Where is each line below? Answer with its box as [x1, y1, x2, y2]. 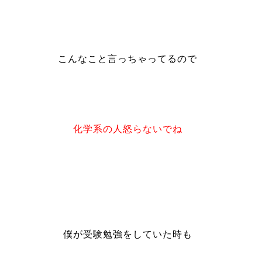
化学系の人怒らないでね [73, 124, 182, 134]
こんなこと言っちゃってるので [58, 54, 198, 64]
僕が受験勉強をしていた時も [63, 229, 192, 239]
